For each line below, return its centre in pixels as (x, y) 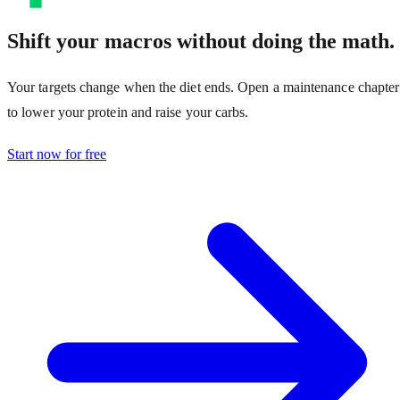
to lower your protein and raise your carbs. (128, 112)
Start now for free (57, 154)
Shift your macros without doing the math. (201, 42)
